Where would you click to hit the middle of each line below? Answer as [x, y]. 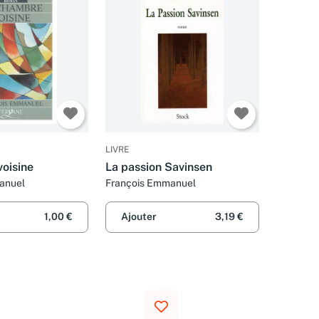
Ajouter [139, 217]
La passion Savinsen [159, 167]
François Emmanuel [151, 183]
